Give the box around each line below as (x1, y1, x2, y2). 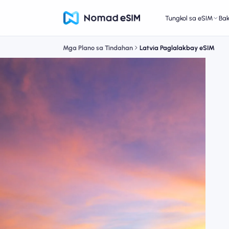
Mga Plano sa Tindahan (63, 44, 133, 52)
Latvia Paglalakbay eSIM (139, 44, 215, 52)
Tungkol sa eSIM (165, 14, 213, 22)
